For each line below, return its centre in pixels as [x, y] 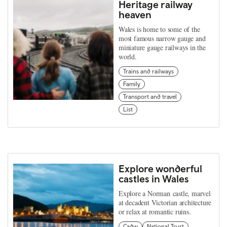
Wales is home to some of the [159, 29]
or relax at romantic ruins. [155, 212]
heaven [135, 15]
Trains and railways [148, 72]
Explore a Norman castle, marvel [165, 194]
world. [128, 57]
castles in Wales [154, 179]
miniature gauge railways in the [162, 48]
